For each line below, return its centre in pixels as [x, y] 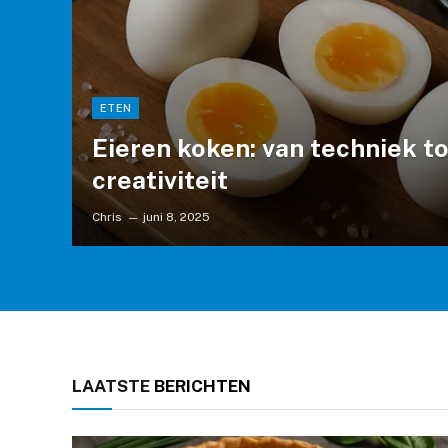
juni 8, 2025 [177, 216]
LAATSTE [111, 386]
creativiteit [160, 179]
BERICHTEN [200, 386]
